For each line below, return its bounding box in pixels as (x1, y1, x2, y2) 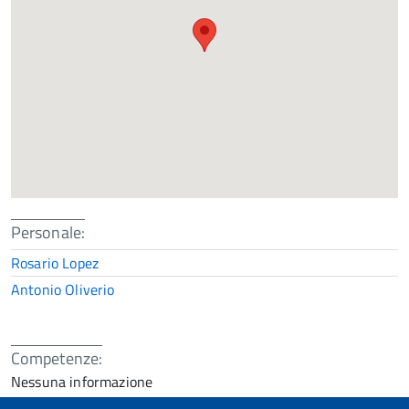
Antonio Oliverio (11, 278, 115, 301)
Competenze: (11, 346, 102, 372)
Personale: (11, 220, 85, 246)
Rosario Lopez (11, 252, 100, 275)
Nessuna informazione (11, 371, 153, 393)
